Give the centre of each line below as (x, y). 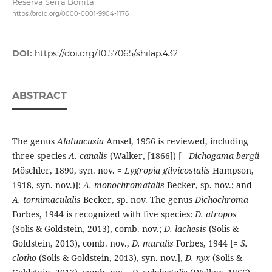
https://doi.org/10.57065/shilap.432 (106, 54)
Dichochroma (221, 200)
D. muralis (152, 243)
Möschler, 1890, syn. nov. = (68, 171)
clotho (24, 258)
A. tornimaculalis (46, 200)
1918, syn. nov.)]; (47, 185)
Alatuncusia (80, 141)
